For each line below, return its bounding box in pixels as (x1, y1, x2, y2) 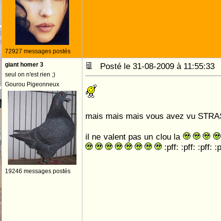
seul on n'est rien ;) (5, 71, 55, 78)
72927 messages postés (5, 48, 71, 55)
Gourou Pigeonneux (5, 81, 59, 88)
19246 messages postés (5, 168, 71, 175)
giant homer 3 (5, 61, 43, 68)
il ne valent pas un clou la (85, 132, 183, 142)
